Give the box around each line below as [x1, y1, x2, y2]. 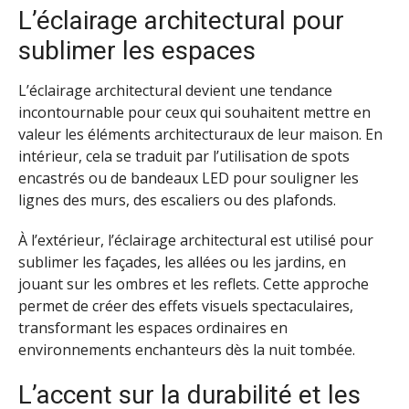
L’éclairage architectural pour [18, 5, 344, 36]
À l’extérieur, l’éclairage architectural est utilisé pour [18, 230, 373, 251]
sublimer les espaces [18, 35, 256, 66]
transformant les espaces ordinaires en [18, 318, 288, 339]
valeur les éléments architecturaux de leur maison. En [18, 123, 383, 144]
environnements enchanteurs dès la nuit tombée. [18, 340, 355, 361]
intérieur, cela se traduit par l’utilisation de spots [18, 145, 350, 166]
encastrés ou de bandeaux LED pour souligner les [18, 167, 359, 188]
